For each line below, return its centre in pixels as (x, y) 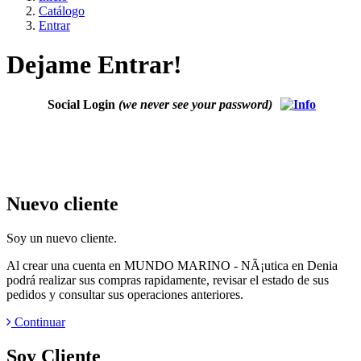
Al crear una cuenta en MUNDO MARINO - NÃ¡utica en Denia (172, 265)
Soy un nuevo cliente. (62, 238)
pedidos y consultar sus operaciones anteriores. (125, 294)
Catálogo (62, 11)
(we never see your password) (195, 104)
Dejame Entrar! (94, 65)
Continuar (38, 322)
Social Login (83, 104)
